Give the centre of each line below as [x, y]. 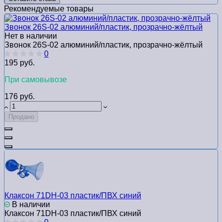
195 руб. [20, 63]
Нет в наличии [31, 36]
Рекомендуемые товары [49, 9]
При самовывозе [36, 80]
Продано [21, 117]
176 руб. [20, 97]
